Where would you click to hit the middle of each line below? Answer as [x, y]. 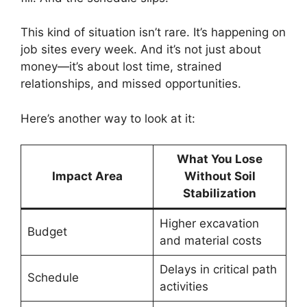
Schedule [53, 278]
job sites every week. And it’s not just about [141, 49]
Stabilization [220, 193]
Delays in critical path [218, 269]
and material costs [210, 241]
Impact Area [87, 176]
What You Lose [220, 159]
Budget [47, 232]
